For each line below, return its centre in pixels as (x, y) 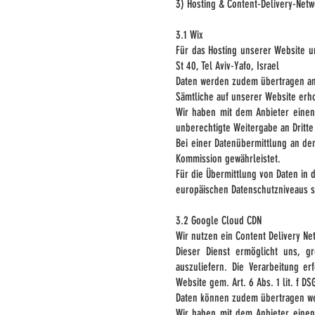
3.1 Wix (189, 35)
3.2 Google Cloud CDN (219, 220)
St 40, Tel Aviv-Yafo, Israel (227, 66)
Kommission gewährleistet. (228, 159)
